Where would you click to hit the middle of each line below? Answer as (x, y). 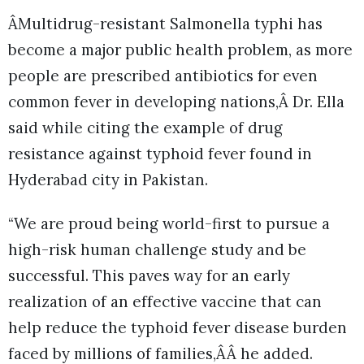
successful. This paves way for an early (149, 276)
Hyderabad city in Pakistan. (108, 179)
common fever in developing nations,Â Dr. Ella (176, 101)
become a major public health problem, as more (180, 49)
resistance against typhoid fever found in (160, 153)
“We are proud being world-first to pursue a (169, 224)
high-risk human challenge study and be (157, 250)
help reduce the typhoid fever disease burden (178, 328)
